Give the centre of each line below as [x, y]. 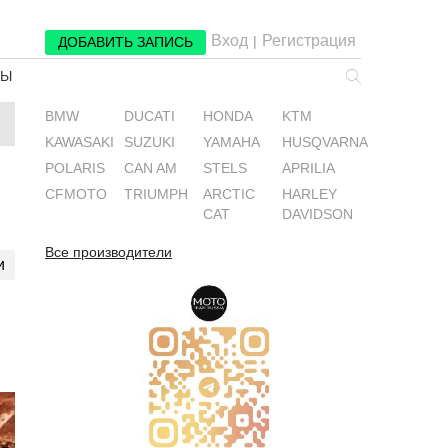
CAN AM [151, 168]
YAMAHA [232, 142]
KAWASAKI [80, 142]
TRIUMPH [156, 194]
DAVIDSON [317, 214]
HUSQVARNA [325, 142]
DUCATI [150, 116]
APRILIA [308, 168]
